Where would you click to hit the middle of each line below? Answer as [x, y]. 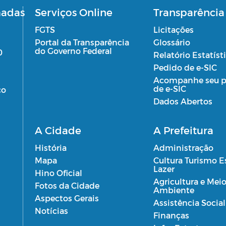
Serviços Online [73, 12]
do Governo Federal [73, 50]
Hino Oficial [58, 173]
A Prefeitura [183, 130]
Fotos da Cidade [67, 185]
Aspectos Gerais [67, 198]
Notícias [51, 210]
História [50, 147]
